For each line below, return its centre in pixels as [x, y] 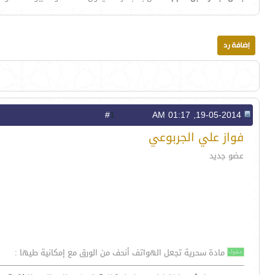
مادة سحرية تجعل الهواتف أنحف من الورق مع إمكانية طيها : [121, 253]
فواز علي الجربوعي [196, 137]
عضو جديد [227, 156]
